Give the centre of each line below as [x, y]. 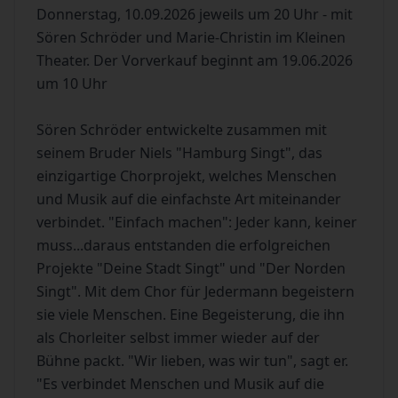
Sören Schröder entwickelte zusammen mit [182, 130]
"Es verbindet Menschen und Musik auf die [180, 384]
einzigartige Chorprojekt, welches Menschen [187, 176]
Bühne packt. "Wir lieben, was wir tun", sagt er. [192, 361]
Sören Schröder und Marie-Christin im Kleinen [191, 37]
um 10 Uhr [72, 84]
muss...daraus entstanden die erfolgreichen [183, 245]
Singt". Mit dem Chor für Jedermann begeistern [195, 291]
